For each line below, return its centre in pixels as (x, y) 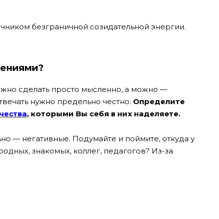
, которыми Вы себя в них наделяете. (104, 114)
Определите (159, 102)
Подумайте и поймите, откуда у (133, 138)
